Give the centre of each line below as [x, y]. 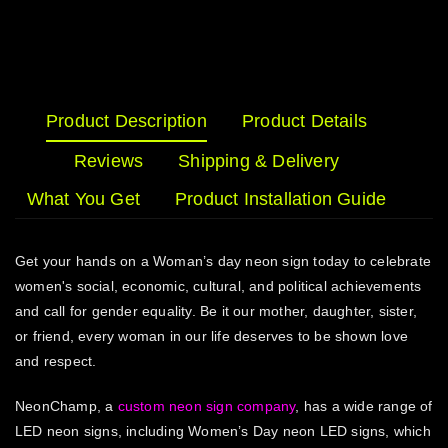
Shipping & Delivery [259, 161]
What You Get [83, 199]
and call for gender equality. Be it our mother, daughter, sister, [216, 311]
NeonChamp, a [66, 406]
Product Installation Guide [281, 199]
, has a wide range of [364, 406]
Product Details [304, 121]
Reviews [108, 161]
